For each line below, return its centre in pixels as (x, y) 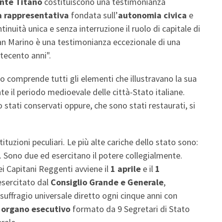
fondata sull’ (93, 15)
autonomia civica (152, 15)
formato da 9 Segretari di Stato (130, 209)
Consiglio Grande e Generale (107, 182)
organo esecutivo (36, 209)
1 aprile (126, 168)
